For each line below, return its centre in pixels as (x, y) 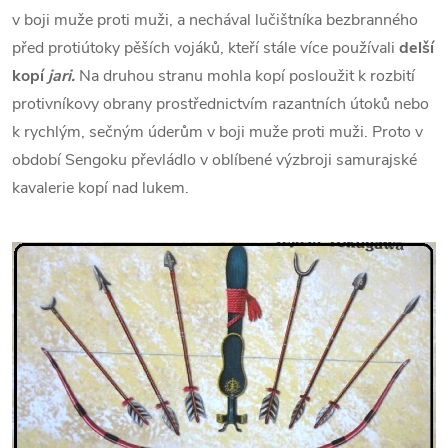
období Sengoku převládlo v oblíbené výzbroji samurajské (214, 160)
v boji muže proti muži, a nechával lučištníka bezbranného (215, 20)
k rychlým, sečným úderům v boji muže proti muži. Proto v (217, 132)
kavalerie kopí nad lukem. (100, 188)
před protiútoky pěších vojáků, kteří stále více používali (205, 48)
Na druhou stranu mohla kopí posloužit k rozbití (245, 76)
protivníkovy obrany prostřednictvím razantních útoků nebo (220, 104)
